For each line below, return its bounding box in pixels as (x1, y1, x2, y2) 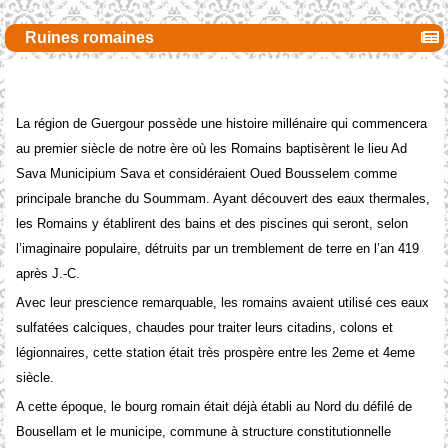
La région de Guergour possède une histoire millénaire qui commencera (15, 116, 427, 132)
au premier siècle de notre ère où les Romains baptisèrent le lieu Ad (15, 141, 407, 157)
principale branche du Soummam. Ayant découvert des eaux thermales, (15, 191, 430, 207)
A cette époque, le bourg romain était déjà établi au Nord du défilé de (15, 399, 412, 415)
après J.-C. (15, 266, 80, 282)
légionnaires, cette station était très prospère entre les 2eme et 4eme (15, 345, 415, 361)
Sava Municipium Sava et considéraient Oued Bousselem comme (15, 166, 397, 182)
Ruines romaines (24, 29, 154, 47)
